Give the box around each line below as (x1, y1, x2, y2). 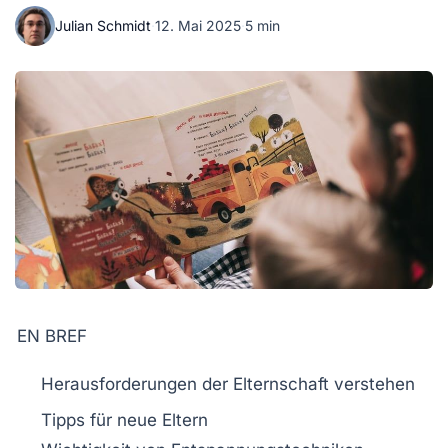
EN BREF (17, 326, 87, 347)
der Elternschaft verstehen (197, 374, 415, 395)
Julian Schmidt (55, 17, 151, 34)
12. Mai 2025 (155, 17, 241, 34)
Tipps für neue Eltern (41, 410, 208, 431)
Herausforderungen (41, 374, 197, 395)
